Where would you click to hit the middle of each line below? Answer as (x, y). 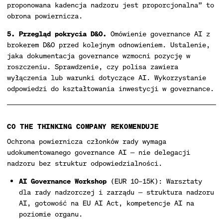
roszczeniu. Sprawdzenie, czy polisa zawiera (93, 66)
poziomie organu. (51, 214)
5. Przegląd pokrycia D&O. (57, 34)
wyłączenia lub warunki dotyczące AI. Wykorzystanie (107, 77)
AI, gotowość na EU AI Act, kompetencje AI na (107, 203)
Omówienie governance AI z (158, 34)
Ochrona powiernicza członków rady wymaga (87, 141)
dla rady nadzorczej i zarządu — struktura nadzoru (116, 192)
